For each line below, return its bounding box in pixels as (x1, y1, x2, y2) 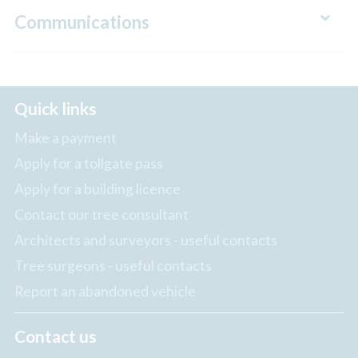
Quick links (14, 98, 97, 119)
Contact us (14, 325, 97, 346)
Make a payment (14, 129, 117, 146)
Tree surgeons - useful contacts (14, 257, 212, 274)
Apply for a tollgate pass (14, 154, 163, 172)
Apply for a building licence (14, 180, 181, 197)
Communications (14, 10, 149, 33)
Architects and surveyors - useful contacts (14, 231, 277, 249)
